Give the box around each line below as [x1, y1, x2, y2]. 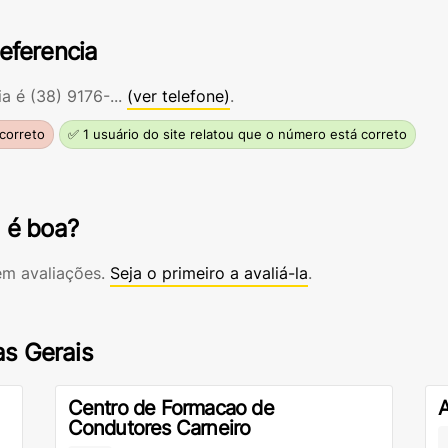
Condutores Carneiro [67, 416, 251, 440]
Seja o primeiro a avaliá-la [110, 263, 308, 283]
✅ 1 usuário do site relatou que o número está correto [68, 127, 407, 142]
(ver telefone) [127, 86, 230, 106]
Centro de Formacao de [67, 396, 274, 420]
